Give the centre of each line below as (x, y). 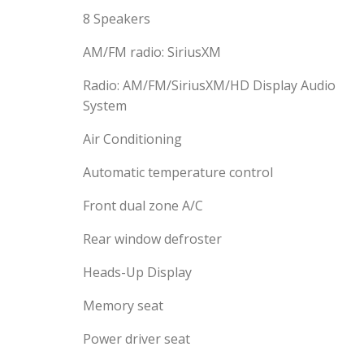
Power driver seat (136, 339)
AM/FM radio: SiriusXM (152, 52)
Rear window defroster (152, 239)
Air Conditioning (132, 139)
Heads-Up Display (137, 272)
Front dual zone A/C (143, 206)
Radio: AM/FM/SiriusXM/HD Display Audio (209, 85)
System (105, 106)
